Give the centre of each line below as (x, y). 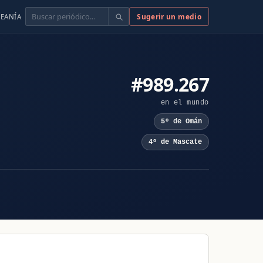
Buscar (38, 14)
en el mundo (185, 102)
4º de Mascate (175, 142)
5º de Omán (181, 122)
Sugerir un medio (169, 16)
